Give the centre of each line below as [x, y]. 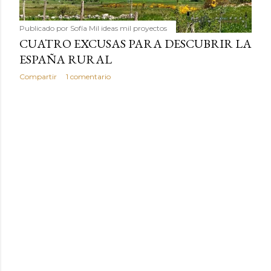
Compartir [38, 76]
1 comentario [88, 76]
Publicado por [45, 28]
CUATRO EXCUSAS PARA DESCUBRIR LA [135, 43]
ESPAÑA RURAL [66, 59]
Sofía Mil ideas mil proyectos [119, 28]
